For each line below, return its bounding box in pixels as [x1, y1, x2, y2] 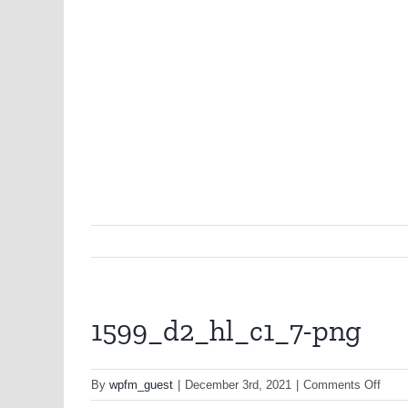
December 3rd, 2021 [185, 378, 291, 393]
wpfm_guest [109, 378, 173, 393]
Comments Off [303, 378, 381, 393]
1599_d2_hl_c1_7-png [91, 313, 362, 348]
